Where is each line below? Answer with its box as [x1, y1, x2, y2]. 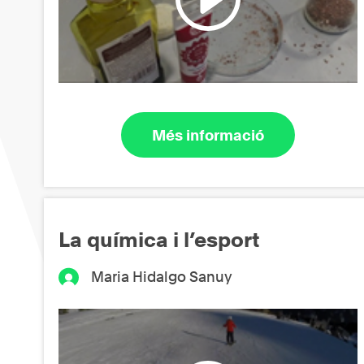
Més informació [152, 126, 265, 144]
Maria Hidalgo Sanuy [91, 268, 233, 286]
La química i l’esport [58, 227, 260, 253]
